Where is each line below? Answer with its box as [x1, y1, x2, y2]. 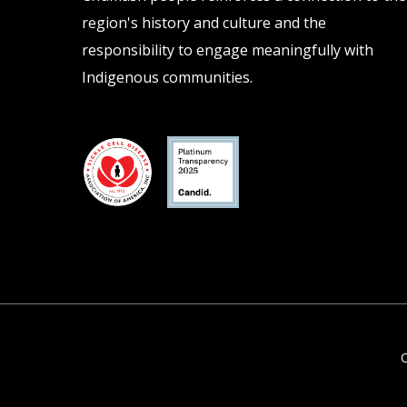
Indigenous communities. [82, 67, 253, 88]
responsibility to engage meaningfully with [82, 40, 373, 61]
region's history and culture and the [82, 13, 326, 34]
